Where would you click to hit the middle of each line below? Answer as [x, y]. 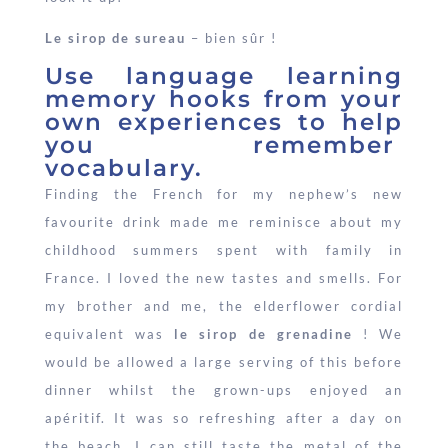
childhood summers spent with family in [224, 250]
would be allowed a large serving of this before [224, 362]
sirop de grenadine [276, 334]
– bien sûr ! [231, 38]
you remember [224, 145]
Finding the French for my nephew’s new [224, 194]
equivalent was [109, 334]
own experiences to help [224, 122]
